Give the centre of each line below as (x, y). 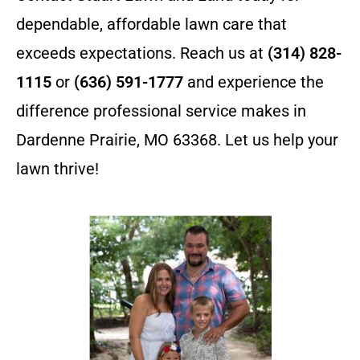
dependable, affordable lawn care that (151, 24)
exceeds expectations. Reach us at (142, 53)
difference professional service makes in (161, 111)
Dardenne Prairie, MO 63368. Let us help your (177, 140)
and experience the (254, 82)
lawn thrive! (57, 169)
